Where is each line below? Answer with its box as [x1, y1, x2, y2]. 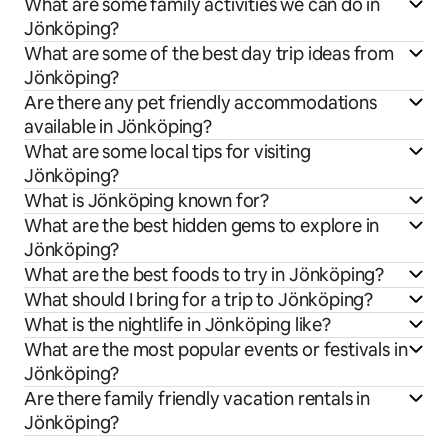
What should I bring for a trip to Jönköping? [24, 288, 374, 312]
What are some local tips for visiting [24, 140, 311, 164]
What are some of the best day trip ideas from [24, 42, 394, 66]
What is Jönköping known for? [24, 189, 269, 213]
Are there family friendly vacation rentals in [24, 387, 370, 411]
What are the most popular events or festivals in [24, 338, 408, 362]
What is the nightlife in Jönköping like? [24, 313, 331, 337]
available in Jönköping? [24, 115, 212, 139]
